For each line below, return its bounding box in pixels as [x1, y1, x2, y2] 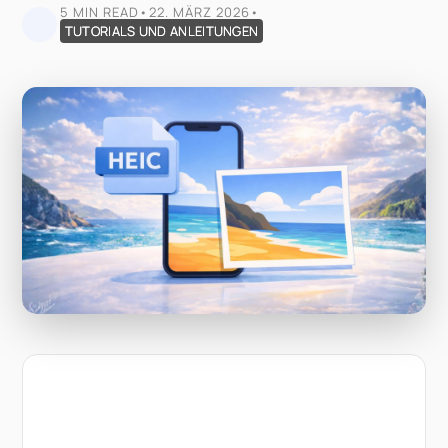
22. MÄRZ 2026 [148, 3, 250, 21]
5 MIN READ [59, 3, 139, 21]
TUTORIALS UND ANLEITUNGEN [64, 22, 259, 40]
